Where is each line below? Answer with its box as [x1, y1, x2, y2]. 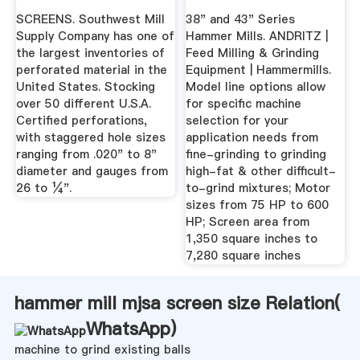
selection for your [186, 112, 289, 129]
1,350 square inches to [186, 230, 318, 247]
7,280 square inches [186, 247, 301, 264]
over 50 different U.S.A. [15, 95, 151, 112]
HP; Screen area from [186, 213, 310, 230]
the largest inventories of [15, 44, 165, 61]
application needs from [186, 129, 319, 145]
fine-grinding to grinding [186, 145, 327, 162]
